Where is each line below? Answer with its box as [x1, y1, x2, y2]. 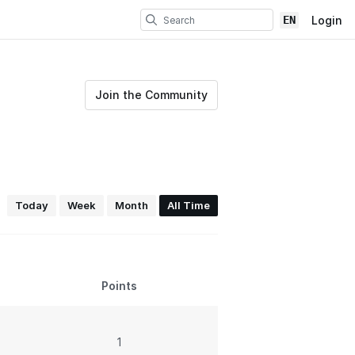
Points [101, 279, 137, 293]
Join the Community [95, 87, 208, 101]
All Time [167, 199, 210, 212]
